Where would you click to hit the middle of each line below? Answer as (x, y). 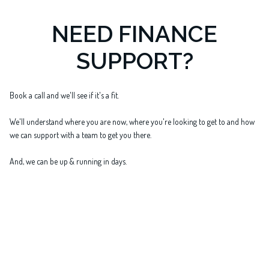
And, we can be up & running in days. (68, 161)
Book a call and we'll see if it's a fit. (64, 95)
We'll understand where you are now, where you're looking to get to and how (132, 121)
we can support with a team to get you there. (80, 134)
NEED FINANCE (134, 34)
